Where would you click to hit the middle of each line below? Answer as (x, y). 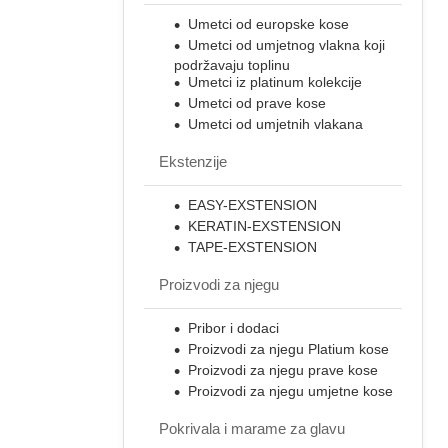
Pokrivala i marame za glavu (252, 428)
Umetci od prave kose (257, 102)
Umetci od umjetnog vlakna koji (286, 44)
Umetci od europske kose (268, 23)
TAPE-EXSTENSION (252, 246)
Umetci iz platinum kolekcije (275, 81)
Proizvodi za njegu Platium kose (288, 348)
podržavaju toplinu (232, 64)
